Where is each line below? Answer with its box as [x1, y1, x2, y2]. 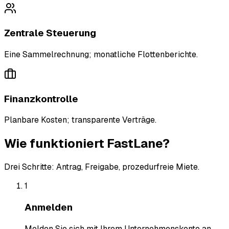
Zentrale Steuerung [4, 27, 96, 40]
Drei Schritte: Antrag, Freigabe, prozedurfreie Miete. [4, 162, 199, 173]
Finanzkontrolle [4, 92, 78, 105]
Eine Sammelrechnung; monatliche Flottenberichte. [4, 49, 198, 60]
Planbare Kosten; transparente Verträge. [4, 114, 156, 126]
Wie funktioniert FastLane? [4, 135, 170, 152]
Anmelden [25, 200, 73, 214]
